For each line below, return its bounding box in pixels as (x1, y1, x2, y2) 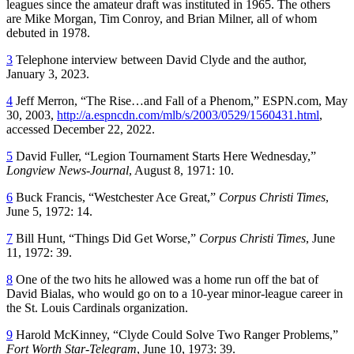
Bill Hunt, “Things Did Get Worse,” (13, 231, 199, 245)
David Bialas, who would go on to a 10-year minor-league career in (6, 286, 343, 300)
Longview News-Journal (6, 163, 129, 177)
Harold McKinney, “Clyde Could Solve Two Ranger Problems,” (13, 327, 338, 341)
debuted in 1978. (6, 25, 90, 40)
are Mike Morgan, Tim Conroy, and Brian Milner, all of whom (6, 11, 317, 25)
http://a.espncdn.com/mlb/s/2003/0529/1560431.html (57, 107, 319, 122)
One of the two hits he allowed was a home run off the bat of (13, 272, 318, 286)
